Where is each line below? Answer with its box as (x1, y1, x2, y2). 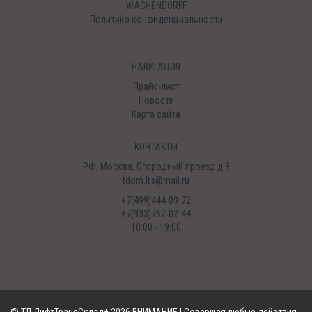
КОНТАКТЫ (134, 141, 178, 153)
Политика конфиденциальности (89, 14, 223, 25)
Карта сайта (132, 109, 180, 120)
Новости (138, 95, 174, 106)
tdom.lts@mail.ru (123, 175, 189, 186)
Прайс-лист (132, 81, 180, 92)
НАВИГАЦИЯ (132, 61, 180, 72)
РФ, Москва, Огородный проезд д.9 (82, 161, 230, 172)
